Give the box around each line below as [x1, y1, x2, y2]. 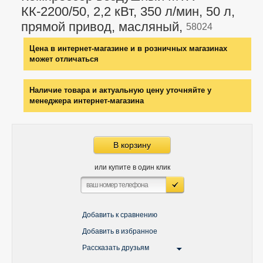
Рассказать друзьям [82, 244, 149, 252]
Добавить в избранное [82, 227, 157, 235]
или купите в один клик [94, 163, 170, 171]
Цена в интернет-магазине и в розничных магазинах [29, 44, 227, 53]
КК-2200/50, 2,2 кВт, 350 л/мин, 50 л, [21, 4, 235, 19]
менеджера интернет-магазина [29, 96, 144, 105]
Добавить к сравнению [82, 211, 157, 219]
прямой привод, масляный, [21, 19, 186, 34]
